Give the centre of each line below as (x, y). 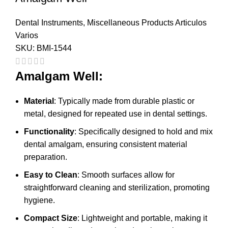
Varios (27, 36)
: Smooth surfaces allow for (126, 175)
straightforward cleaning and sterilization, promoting (117, 188)
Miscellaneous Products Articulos (147, 23)
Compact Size (51, 218)
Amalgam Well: (59, 76)
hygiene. (39, 201)
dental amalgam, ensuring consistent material (106, 145)
